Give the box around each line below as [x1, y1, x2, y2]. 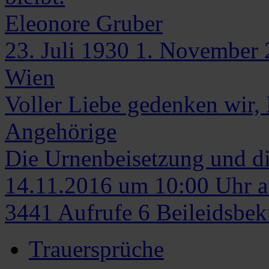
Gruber [96, 10, 163, 36]
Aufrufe [53, 199, 138, 225]
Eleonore [5, 10, 90, 36]
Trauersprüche [29, 235, 164, 262]
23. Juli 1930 [5, 37, 129, 63]
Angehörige [5, 118, 116, 144]
